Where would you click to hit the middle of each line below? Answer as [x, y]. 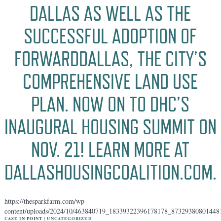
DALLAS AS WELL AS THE [110, 14]
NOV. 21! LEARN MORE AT [110, 150]
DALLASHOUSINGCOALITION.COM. [110, 173]
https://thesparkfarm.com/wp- [45, 201]
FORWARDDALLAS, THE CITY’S [110, 59]
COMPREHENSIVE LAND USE [110, 82]
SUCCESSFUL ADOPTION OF [110, 37]
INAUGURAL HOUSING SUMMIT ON [110, 127]
